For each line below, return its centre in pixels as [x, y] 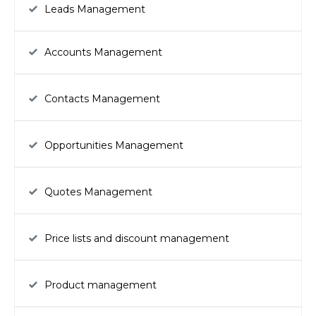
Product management [100, 285]
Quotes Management [98, 192]
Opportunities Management [114, 145]
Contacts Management [102, 98]
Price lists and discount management [136, 238]
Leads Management [95, 9]
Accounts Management [103, 52]
